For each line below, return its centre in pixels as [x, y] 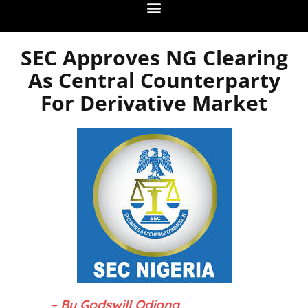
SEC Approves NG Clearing [154, 58]
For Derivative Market [154, 103]
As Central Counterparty [154, 80]
